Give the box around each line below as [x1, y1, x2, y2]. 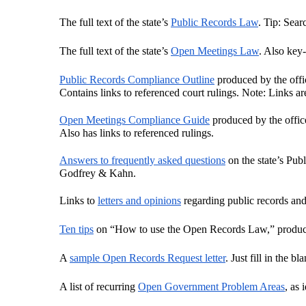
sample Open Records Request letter [70, 252, 225, 264]
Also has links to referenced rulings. [59, 127, 214, 139]
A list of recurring [59, 281, 138, 292]
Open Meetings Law [171, 45, 259, 57]
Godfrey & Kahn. [59, 167, 136, 179]
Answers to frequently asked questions [59, 154, 225, 166]
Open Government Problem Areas [138, 281, 285, 292]
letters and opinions [98, 195, 181, 206]
